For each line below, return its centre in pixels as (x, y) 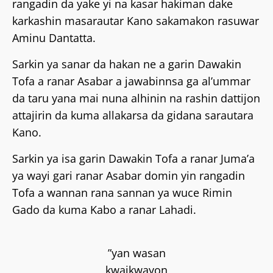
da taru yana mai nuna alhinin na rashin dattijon (136, 98)
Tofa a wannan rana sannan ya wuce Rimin (122, 193)
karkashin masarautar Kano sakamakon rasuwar (136, 21)
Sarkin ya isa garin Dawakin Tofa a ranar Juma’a (133, 158)
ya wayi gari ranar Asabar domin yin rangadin (129, 175)
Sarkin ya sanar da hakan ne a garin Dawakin (127, 64)
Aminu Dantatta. (54, 38)
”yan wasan (136, 253)
